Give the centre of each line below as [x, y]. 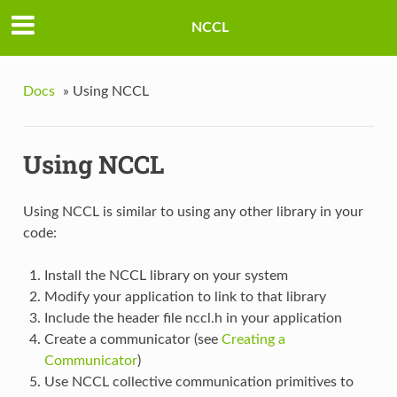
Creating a [253, 340]
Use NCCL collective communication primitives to [198, 382]
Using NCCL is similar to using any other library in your [193, 212]
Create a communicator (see [132, 340]
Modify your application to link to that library [185, 297]
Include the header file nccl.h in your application [193, 319]
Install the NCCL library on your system [166, 276]
